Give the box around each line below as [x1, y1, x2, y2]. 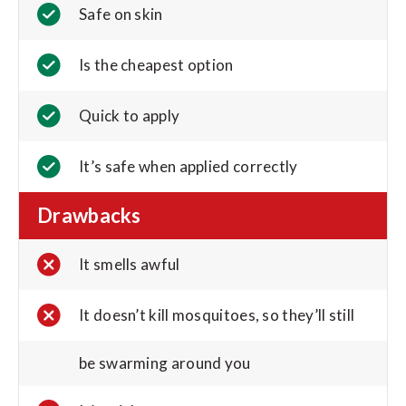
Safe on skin [79, 5, 163, 24]
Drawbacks [37, 203, 141, 228]
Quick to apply [79, 106, 180, 126]
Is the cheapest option [79, 55, 234, 75]
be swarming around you [79, 353, 251, 373]
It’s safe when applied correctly [79, 157, 298, 177]
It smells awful [79, 255, 180, 275]
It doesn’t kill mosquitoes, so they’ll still [79, 305, 358, 325]
